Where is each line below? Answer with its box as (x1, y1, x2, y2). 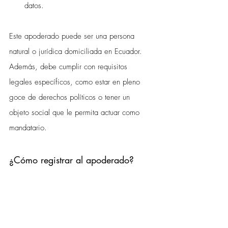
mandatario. (9, 122, 47, 133)
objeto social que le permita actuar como (9, 107, 142, 118)
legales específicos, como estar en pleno (9, 76, 142, 87)
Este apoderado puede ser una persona (9, 31, 137, 41)
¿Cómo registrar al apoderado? (9, 153, 134, 166)
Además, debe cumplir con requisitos (9, 61, 130, 72)
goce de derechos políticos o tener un (9, 92, 132, 102)
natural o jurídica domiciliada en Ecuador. (9, 46, 145, 56)
